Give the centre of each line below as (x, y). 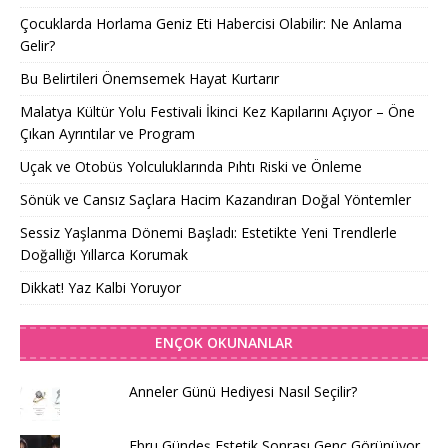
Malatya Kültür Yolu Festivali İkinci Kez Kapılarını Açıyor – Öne (217, 112)
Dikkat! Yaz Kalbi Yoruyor (100, 288)
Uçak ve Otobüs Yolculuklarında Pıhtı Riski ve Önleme (191, 167)
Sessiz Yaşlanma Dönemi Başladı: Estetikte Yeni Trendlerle (208, 233)
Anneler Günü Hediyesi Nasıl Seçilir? (242, 392)
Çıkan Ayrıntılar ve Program (107, 134)
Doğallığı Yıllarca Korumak (104, 255)
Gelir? (37, 46)
